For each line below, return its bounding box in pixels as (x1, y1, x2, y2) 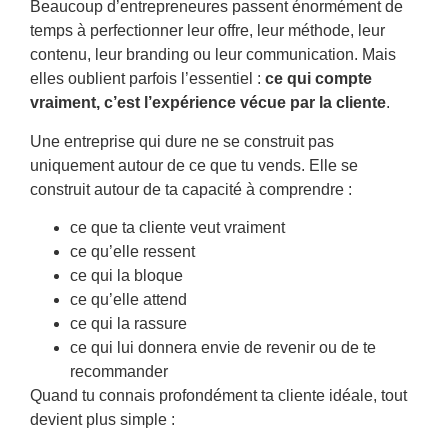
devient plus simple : (30, 410, 175, 428)
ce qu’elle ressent (70, 242, 195, 260)
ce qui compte (265, 70, 372, 88)
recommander (70, 362, 168, 380)
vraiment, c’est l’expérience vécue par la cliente (30, 94, 386, 112)
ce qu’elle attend (70, 290, 187, 308)
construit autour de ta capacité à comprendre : (30, 180, 352, 198)
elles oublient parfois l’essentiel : (30, 70, 265, 88)
